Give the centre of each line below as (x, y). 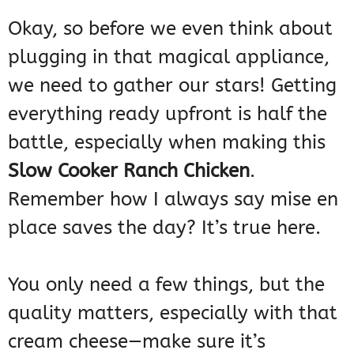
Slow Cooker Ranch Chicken (129, 171)
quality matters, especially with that (173, 313)
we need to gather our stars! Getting (172, 86)
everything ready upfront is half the (168, 114)
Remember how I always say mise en (173, 200)
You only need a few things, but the (166, 285)
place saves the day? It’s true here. (164, 228)
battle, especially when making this (167, 143)
